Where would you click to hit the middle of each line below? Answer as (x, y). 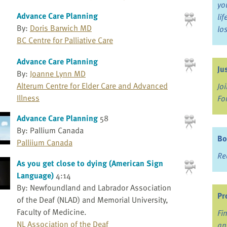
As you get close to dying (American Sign (90, 163)
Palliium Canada (44, 142)
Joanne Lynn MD (58, 73)
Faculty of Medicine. (51, 212)
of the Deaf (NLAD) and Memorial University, (92, 200)
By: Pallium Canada (50, 130)
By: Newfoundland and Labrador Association (94, 188)
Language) (35, 176)
